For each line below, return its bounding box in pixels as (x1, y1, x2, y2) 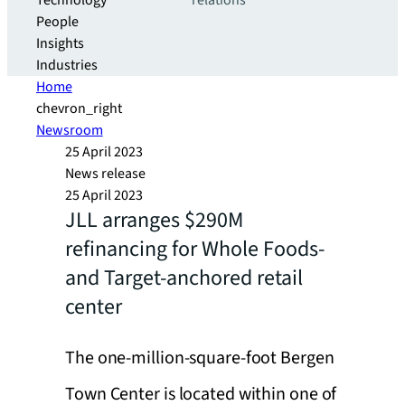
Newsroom (36, 120, 103, 140)
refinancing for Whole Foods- (65, 233, 325, 265)
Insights (36, 33, 84, 53)
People (36, 12, 79, 32)
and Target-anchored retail (65, 262, 303, 294)
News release (65, 164, 146, 184)
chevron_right (36, 99, 122, 118)
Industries (36, 55, 98, 75)
